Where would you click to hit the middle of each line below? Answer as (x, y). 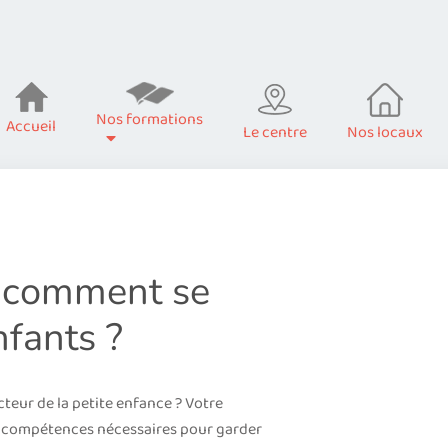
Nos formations (149, 119)
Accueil (31, 126)
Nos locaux (385, 132)
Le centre (275, 132)
